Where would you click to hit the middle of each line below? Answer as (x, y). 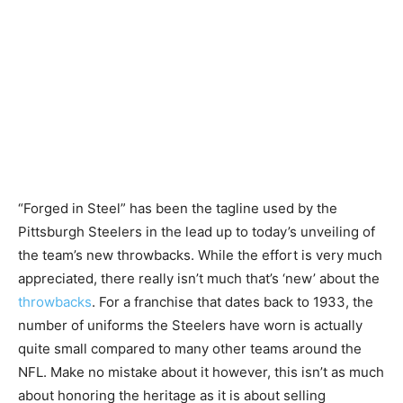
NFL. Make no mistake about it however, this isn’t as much (201, 372)
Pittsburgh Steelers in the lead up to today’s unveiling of (197, 231)
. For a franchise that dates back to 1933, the (233, 301)
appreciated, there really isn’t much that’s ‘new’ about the (199, 278)
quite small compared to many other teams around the (190, 348)
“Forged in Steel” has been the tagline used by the (178, 208)
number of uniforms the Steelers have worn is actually (190, 325)
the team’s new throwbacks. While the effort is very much (200, 255)
